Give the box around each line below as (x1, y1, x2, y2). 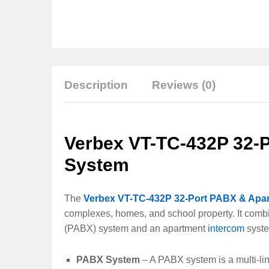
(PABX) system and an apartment (64, 223, 208, 234)
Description (64, 79, 128, 91)
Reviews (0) (152, 79, 216, 91)
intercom (208, 223, 244, 234)
